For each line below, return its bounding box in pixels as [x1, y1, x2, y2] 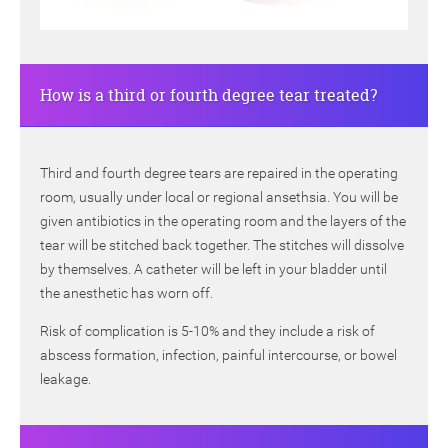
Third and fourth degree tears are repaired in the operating [40, 165, 398, 182]
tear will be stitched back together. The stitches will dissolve [40, 237, 404, 254]
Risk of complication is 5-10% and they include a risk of [40, 323, 375, 340]
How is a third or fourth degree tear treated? [40, 84, 377, 107]
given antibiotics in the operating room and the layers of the [40, 213, 406, 230]
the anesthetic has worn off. [40, 285, 213, 302]
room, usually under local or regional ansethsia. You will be [40, 189, 398, 206]
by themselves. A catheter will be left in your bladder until [40, 261, 387, 278]
